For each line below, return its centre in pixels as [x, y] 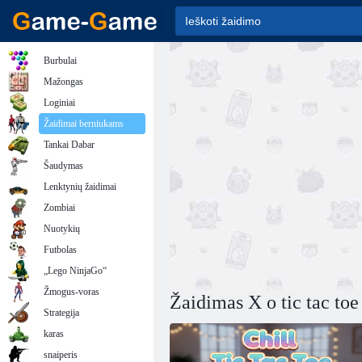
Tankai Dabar [69, 145]
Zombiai [59, 208]
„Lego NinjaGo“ [75, 271]
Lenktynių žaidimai [80, 187]
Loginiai [59, 103]
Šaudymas [63, 166]
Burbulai [60, 61]
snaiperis [61, 355]
